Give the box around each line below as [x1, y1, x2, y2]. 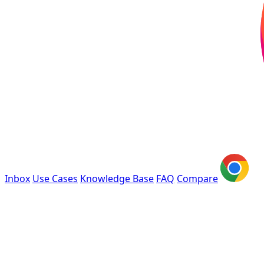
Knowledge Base [80, 172, 154, 185]
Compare [177, 172, 218, 185]
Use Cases [32, 172, 78, 185]
